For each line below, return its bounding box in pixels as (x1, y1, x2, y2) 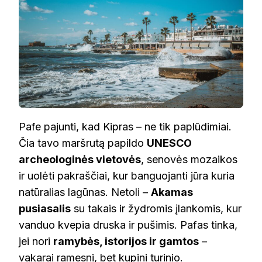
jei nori (19, 235, 53, 248)
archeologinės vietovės (19, 153, 141, 166)
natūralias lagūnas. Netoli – (19, 186, 151, 199)
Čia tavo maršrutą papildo (19, 137, 147, 150)
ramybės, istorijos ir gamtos (53, 235, 199, 248)
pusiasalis (19, 202, 71, 215)
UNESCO (147, 137, 192, 150)
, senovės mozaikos (141, 153, 237, 166)
